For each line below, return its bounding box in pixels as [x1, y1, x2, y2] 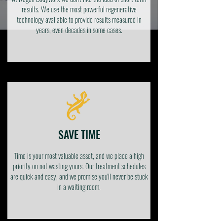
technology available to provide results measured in [16, 14, 142, 25]
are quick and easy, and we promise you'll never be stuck [10, 171, 148, 182]
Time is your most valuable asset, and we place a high [14, 150, 144, 161]
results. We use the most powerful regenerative [21, 3, 137, 14]
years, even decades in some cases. [36, 24, 122, 35]
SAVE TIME [58, 126, 100, 142]
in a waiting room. [57, 181, 101, 192]
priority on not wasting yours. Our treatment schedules [12, 160, 146, 171]
